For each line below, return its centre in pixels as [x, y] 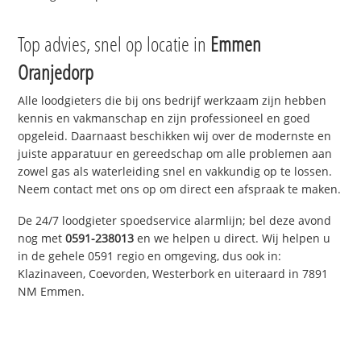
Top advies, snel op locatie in [114, 44]
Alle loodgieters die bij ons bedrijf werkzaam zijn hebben [172, 101]
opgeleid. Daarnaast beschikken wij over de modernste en [175, 136]
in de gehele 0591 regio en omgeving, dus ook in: [150, 256]
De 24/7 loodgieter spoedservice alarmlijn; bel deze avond [175, 221]
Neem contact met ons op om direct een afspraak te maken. [180, 189]
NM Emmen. [52, 292]
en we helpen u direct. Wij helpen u [232, 239]
